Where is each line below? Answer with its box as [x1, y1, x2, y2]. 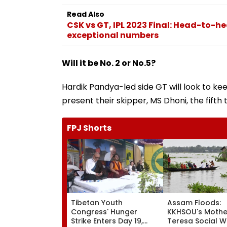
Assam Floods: [167, 197, 221, 208]
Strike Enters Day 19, [71, 215, 143, 226]
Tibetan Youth [71, 197, 123, 208]
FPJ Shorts [67, 122, 111, 134]
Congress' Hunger [71, 206, 137, 217]
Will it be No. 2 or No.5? [62, 57, 156, 69]
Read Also [67, 9, 104, 19]
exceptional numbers [67, 29, 159, 41]
